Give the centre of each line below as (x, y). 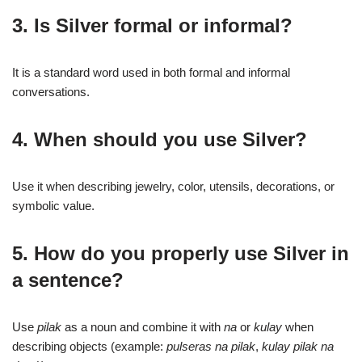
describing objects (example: (89, 346)
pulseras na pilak (211, 346)
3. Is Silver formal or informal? (152, 25)
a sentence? (68, 280)
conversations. (51, 92)
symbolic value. (53, 206)
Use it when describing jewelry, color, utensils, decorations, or (173, 186)
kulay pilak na (298, 346)
